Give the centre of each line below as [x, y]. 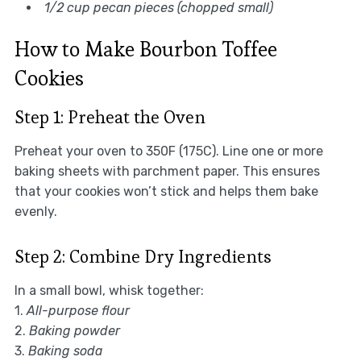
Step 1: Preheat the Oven [110, 116]
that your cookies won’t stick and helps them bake [166, 191]
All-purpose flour [78, 310]
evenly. [35, 211]
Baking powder [74, 330]
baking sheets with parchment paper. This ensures [167, 171]
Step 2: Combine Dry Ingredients [143, 256]
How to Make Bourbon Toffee [145, 49]
